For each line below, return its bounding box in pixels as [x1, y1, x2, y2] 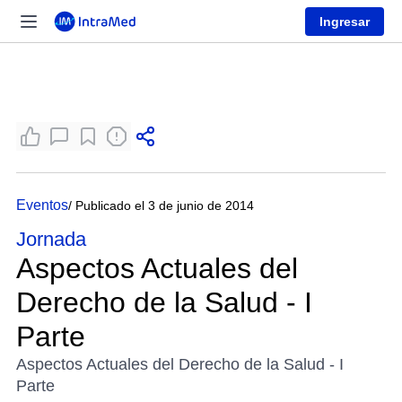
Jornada [16, 228, 86, 250]
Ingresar [319, 13, 370, 29]
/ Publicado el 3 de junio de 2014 [68, 198, 254, 213]
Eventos [16, 197, 68, 213]
